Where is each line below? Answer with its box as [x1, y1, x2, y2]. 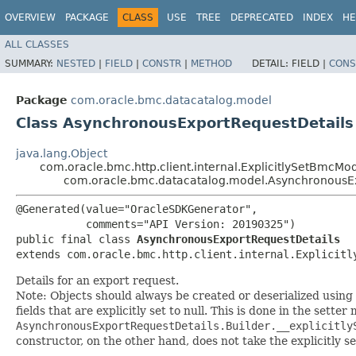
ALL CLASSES [5, 38, 69, 50]
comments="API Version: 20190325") [16, 217, 296, 230]
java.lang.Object [16, 146, 107, 160]
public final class [16, 232, 137, 246]
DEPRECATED [230, 12, 293, 23]
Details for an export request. [16, 273, 179, 287]
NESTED [56, 57, 95, 69]
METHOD [191, 57, 232, 69]
